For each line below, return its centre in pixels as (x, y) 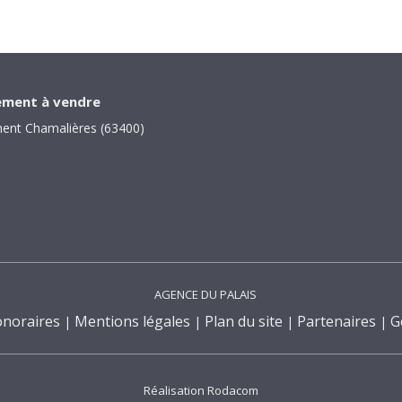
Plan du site (244, 321)
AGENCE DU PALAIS (205, 294)
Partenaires (336, 321)
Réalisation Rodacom (201, 390)
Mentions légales (132, 321)
